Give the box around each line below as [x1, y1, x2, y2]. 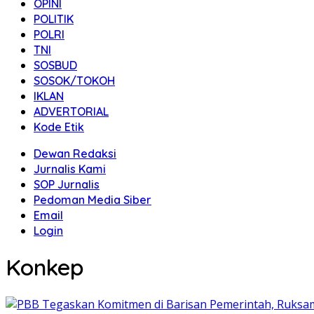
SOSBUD [34, 58, 77, 72]
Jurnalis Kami [34, 162, 106, 176]
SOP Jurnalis [34, 177, 100, 191]
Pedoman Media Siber [34, 193, 151, 207]
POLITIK [34, 12, 74, 26]
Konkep [6, 253, 84, 282]
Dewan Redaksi [34, 146, 116, 161]
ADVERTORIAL [34, 104, 109, 118]
